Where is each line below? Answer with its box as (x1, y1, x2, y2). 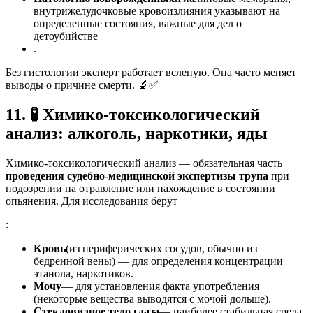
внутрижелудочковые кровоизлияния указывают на (34, 4, 280, 17)
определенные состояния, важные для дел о (34, 17, 242, 29)
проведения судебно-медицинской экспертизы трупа (6, 169, 268, 182)
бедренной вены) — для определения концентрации (34, 254, 283, 267)
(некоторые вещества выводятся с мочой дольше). (34, 292, 271, 305)
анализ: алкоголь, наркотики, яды (6, 124, 268, 143)
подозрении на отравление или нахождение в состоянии (6, 182, 275, 194)
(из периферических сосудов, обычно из (66, 242, 257, 254)
